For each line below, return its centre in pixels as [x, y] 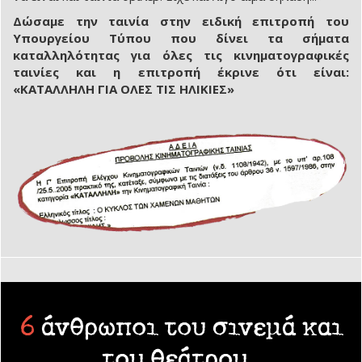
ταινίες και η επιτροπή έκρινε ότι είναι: [181, 72]
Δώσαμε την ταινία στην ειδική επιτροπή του [181, 21]
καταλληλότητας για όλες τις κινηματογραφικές [181, 55]
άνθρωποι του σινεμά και [192, 326]
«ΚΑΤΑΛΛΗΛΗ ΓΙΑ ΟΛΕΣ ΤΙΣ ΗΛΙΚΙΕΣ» [124, 89]
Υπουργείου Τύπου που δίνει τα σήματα [181, 38]
